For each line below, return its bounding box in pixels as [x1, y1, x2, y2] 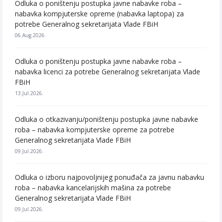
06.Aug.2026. [15, 32, 46, 39]
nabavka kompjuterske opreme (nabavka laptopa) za [15, 9, 184, 18]
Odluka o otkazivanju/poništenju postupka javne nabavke [15, 114, 198, 124]
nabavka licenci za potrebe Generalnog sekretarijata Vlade [15, 67, 200, 76]
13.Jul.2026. [15, 90, 44, 97]
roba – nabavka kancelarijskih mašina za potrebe [15, 183, 171, 192]
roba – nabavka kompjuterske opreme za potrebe [15, 125, 174, 134]
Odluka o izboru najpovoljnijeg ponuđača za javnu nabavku [15, 172, 204, 182]
